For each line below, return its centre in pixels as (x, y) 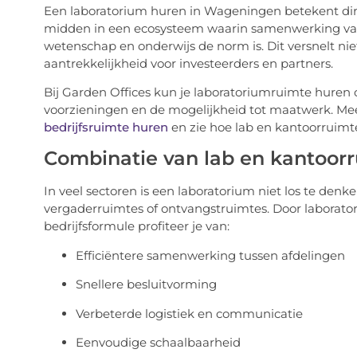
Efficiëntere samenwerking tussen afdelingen (210, 255)
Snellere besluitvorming (146, 284)
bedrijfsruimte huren (106, 127)
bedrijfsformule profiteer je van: (136, 226)
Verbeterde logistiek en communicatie (189, 313)
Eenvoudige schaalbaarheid (158, 343)
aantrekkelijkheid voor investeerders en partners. (188, 63)
